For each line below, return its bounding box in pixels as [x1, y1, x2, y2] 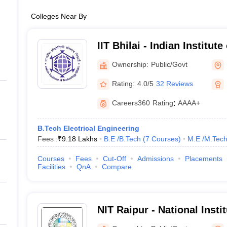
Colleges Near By [30, 12, 87, 20]
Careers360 [111, 99, 150, 107]
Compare [101, 163, 132, 171]
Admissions [137, 155, 174, 163]
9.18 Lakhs [61, 135, 97, 143]
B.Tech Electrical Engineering [37, 124, 139, 132]
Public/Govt [150, 60, 187, 68]
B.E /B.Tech [103, 135, 141, 143]
